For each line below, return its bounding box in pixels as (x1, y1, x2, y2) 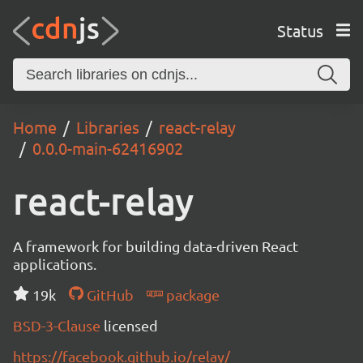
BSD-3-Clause (13, 317, 104, 334)
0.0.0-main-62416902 (32, 138, 183, 158)
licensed (104, 317, 158, 334)
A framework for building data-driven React (13, 237, 298, 254)
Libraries (76, 117, 139, 137)
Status (276, 19, 323, 41)
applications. (13, 255, 96, 272)
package (162, 286, 220, 303)
